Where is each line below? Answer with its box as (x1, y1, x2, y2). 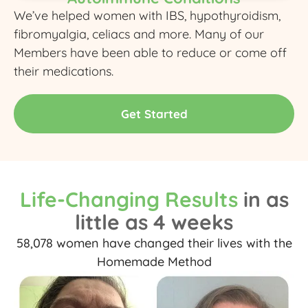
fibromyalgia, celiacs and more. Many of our (14, 25, 264, 42)
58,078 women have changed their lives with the (16, 234, 292, 251)
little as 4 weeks (75, 208, 233, 235)
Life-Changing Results (19, 186, 238, 212)
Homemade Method (96, 253, 212, 269)
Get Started (120, 106, 188, 121)
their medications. (14, 63, 113, 79)
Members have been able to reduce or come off (14, 44, 287, 60)
